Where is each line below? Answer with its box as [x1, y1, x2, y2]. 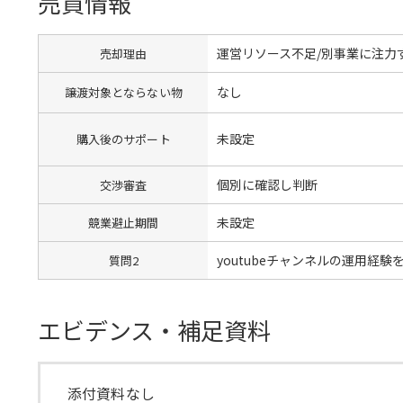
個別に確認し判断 [217, 175, 318, 193]
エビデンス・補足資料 [38, 312, 271, 346]
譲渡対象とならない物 [64, 84, 183, 101]
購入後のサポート [76, 130, 171, 148]
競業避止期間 [87, 213, 159, 231]
